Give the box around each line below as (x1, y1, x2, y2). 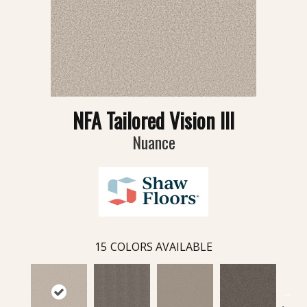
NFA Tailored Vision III (73, 105, 234, 136)
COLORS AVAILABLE (110, 239, 212, 255)
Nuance (132, 130, 175, 155)
